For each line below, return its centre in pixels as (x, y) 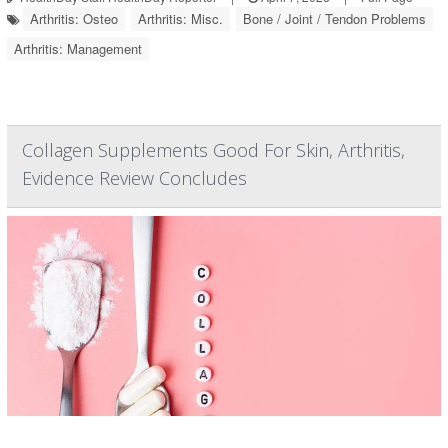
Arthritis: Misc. (180, 18)
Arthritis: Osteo (74, 18)
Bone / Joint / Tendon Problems (334, 18)
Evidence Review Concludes (134, 177)
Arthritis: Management (78, 48)
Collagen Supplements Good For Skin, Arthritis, (213, 149)
